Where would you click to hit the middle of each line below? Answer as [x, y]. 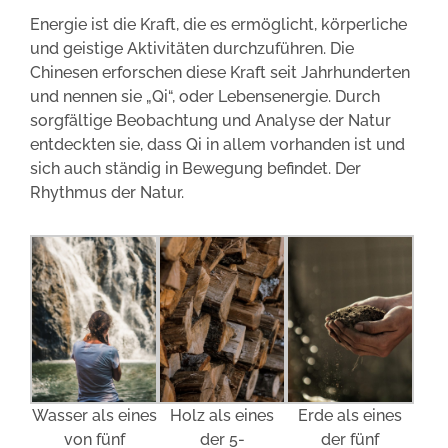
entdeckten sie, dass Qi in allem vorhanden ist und [217, 144]
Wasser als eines [94, 416]
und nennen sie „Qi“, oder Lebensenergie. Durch [205, 96]
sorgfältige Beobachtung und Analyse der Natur [210, 120]
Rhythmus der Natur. [107, 192]
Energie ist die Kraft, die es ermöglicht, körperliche [218, 24]
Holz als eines [222, 416]
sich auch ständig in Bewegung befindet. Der [195, 168]
